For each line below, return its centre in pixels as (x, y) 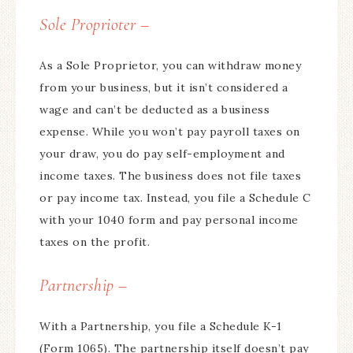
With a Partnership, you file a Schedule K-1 (161, 326)
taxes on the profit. (97, 242)
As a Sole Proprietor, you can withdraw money (170, 65)
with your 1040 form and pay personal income (169, 220)
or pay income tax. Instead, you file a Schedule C (175, 198)
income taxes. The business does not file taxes (170, 176)
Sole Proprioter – (97, 24)
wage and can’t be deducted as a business (154, 110)
